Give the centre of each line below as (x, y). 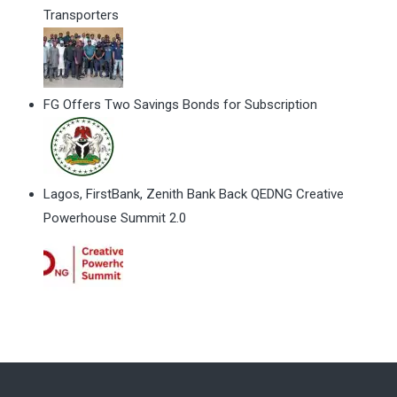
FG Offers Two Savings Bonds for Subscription (180, 105)
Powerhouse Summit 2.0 (115, 218)
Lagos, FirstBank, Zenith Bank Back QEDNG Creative (194, 195)
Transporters (81, 16)
